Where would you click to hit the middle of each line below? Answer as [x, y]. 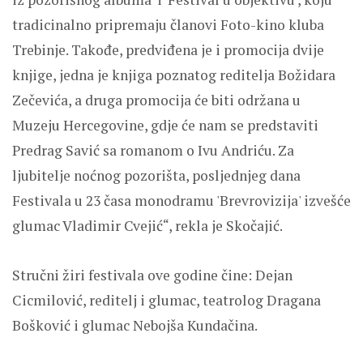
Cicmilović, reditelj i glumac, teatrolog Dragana [167, 300]
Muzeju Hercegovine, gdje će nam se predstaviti [165, 125]
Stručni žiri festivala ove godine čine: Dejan [152, 275]
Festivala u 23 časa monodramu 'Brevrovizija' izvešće [181, 200]
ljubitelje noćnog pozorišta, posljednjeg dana [156, 175]
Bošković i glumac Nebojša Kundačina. [135, 325]
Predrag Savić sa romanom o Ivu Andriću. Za [153, 150]
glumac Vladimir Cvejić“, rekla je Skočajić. [147, 225]
